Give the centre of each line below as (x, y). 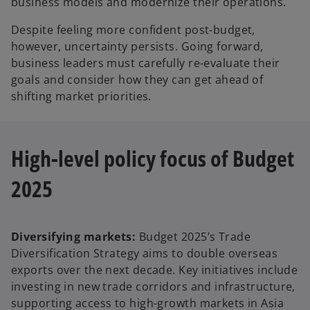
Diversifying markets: (74, 236)
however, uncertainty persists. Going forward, (137, 47)
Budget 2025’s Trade (193, 236)
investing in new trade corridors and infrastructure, (153, 286)
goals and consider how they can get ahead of (137, 80)
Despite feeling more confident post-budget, (133, 30)
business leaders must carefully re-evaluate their (146, 63)
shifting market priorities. (81, 97)
